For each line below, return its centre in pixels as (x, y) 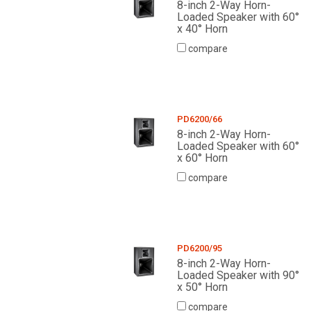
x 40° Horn (202, 29)
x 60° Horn (202, 158)
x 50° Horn (202, 287)
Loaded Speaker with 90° (238, 276)
